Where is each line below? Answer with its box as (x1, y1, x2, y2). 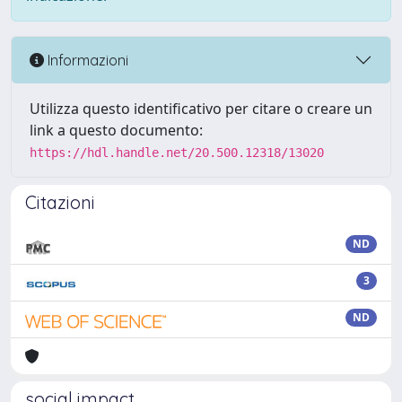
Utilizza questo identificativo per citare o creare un (30, 99, 372, 118)
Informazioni (44, 50, 128, 69)
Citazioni (25, 191, 95, 214)
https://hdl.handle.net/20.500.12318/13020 (30, 145, 324, 160)
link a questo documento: (30, 120, 203, 140)
